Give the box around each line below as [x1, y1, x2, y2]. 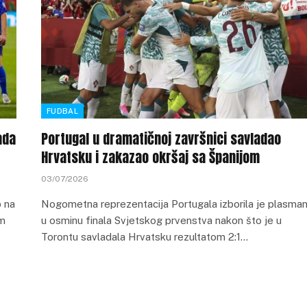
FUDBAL [47, 107, 78, 115]
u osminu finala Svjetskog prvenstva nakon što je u [41, 214, 282, 226]
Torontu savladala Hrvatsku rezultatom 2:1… [41, 231, 248, 243]
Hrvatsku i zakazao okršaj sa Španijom [41, 147, 260, 168]
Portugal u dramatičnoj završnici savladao [41, 128, 281, 149]
